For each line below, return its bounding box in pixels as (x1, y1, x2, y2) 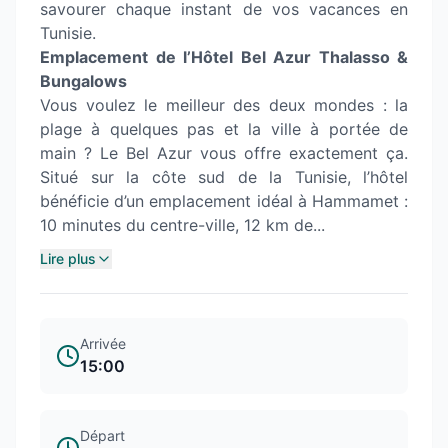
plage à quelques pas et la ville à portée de (40, 119, 408, 139)
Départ (80, 427, 125, 444)
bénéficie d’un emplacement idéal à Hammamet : (40, 191, 408, 211)
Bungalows (40, 71, 127, 91)
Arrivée (80, 335, 126, 352)
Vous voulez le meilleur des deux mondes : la (40, 95, 408, 115)
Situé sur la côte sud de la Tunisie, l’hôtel (40, 167, 408, 187)
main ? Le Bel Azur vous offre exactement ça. (40, 143, 408, 163)
